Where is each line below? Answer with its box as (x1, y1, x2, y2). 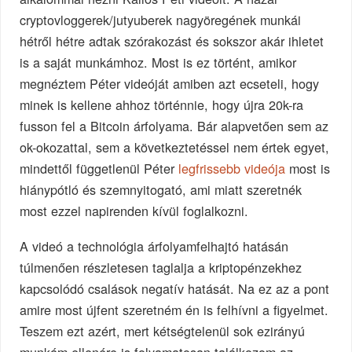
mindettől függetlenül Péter (20, 159, 179, 178)
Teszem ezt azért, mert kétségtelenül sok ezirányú (20, 321, 306, 341)
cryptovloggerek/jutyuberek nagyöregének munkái (20, 10, 302, 30)
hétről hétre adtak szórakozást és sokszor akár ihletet (20, 31, 324, 51)
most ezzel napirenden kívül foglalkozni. (20, 201, 249, 221)
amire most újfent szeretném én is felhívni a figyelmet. (20, 300, 329, 320)
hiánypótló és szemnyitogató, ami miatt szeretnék (20, 180, 302, 200)
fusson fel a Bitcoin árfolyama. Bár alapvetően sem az (20, 116, 329, 136)
